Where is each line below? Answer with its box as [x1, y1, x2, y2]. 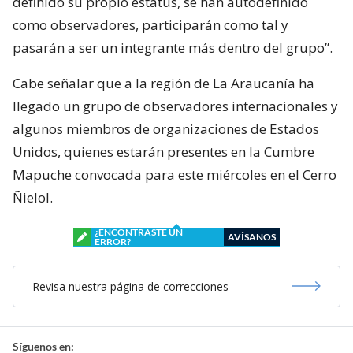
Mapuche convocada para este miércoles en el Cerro [13, 165, 336, 184]
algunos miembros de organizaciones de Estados [13, 119, 319, 138]
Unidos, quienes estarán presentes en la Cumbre [13, 142, 314, 161]
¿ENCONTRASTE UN [95, 225, 183, 238]
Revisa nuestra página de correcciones [32, 278, 229, 294]
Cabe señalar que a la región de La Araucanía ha [13, 73, 314, 92]
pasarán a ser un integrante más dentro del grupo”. [13, 38, 333, 57]
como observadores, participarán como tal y [13, 15, 288, 34]
